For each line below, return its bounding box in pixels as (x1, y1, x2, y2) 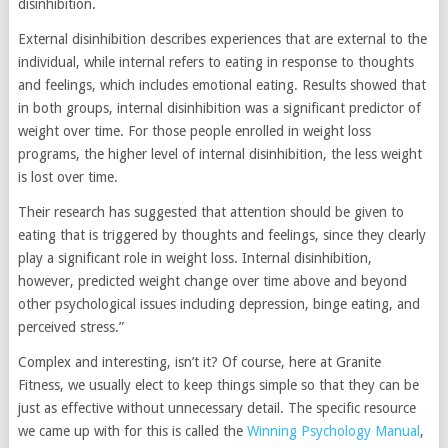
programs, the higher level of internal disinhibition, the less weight (17, 146, 422, 163)
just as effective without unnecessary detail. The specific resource (17, 400, 416, 417)
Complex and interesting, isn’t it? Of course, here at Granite (17, 354, 381, 371)
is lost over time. (17, 169, 118, 186)
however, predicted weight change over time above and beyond (17, 273, 407, 290)
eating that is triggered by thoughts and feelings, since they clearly (17, 227, 426, 244)
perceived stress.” (17, 319, 124, 336)
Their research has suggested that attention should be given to (17, 204, 404, 221)
